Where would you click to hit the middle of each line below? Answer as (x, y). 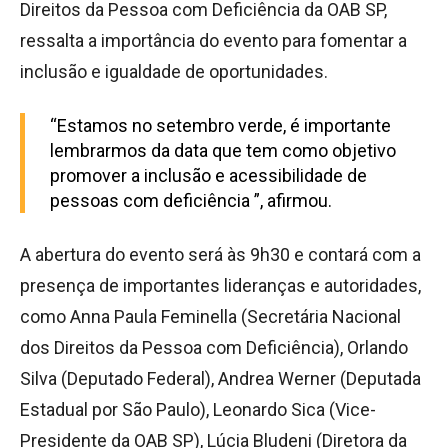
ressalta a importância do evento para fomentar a (213, 40)
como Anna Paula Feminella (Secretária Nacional (210, 316)
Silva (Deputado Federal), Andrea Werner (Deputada (220, 378)
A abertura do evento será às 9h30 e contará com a (220, 254)
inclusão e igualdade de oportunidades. (174, 71)
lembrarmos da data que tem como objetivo (223, 150)
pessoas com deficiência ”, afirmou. (191, 200)
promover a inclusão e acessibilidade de (208, 175)
